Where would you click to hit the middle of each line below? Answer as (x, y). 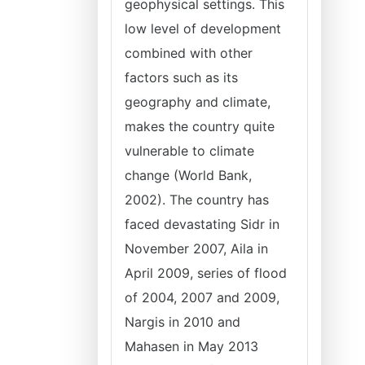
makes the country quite (200, 126)
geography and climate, (198, 102)
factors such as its (181, 77)
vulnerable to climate (189, 151)
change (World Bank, (188, 175)
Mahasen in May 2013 (191, 346)
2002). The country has (197, 200)
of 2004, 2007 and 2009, (202, 297)
